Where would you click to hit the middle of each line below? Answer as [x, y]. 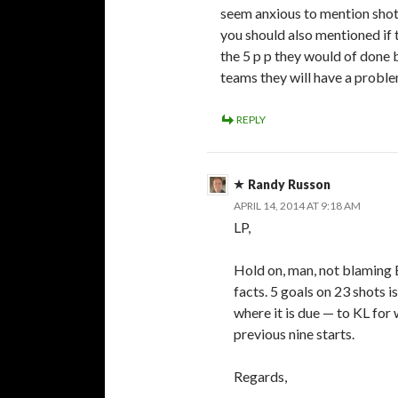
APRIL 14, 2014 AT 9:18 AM [297, 205]
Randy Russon [289, 184]
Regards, [260, 376]
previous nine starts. [294, 333]
